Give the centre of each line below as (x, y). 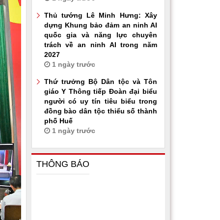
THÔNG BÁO (63, 164)
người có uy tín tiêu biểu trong (100, 101)
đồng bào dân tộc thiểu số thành (100, 111)
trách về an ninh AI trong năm (100, 45)
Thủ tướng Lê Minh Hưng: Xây (100, 15)
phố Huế (58, 121)
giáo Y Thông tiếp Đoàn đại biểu (100, 92)
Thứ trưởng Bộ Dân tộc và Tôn (100, 82)
